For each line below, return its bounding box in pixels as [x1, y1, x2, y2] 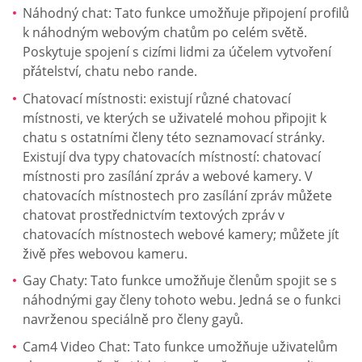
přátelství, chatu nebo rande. [23, 61, 197, 80]
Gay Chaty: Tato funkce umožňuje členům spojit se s [23, 271, 337, 290]
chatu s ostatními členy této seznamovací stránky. [23, 128, 325, 146]
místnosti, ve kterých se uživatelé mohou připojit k [23, 108, 326, 127]
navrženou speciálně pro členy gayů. [23, 310, 243, 329]
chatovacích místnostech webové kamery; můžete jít [23, 225, 339, 243]
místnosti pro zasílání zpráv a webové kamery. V [23, 166, 313, 185]
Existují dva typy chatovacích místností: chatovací [23, 147, 321, 166]
